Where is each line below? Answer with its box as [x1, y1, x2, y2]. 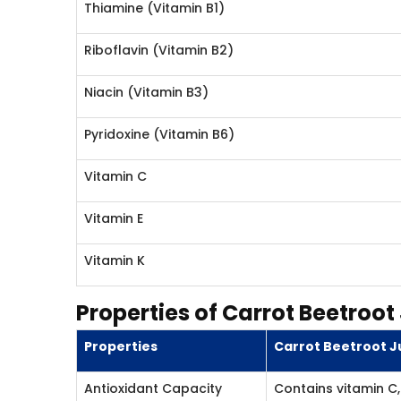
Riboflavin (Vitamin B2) [84, 41, 235, 59]
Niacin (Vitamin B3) [84, 83, 209, 101]
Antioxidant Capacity [84, 380, 223, 397]
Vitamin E [84, 209, 144, 227]
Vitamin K [84, 252, 146, 269]
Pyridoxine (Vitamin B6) [84, 125, 235, 143]
